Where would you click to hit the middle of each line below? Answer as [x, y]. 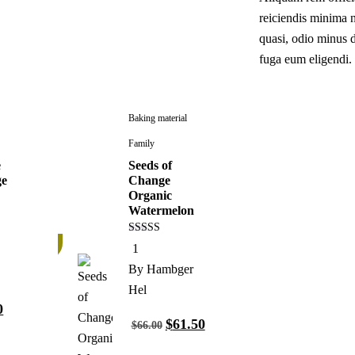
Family [141, 144]
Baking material [157, 118]
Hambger [170, 269]
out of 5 [146, 254]
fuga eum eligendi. [306, 59]
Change [149, 181]
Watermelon [161, 211]
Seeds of [150, 166]
